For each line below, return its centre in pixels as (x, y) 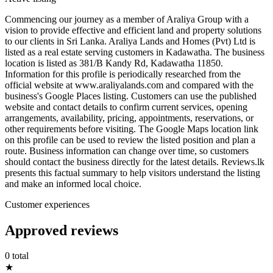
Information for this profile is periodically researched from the (123, 74)
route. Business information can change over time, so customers (127, 151)
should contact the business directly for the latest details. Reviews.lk (135, 161)
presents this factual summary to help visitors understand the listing (133, 172)
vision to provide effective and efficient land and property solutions (133, 30)
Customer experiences (47, 204)
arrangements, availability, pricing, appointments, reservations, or (129, 118)
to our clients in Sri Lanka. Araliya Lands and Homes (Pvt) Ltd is (130, 41)
